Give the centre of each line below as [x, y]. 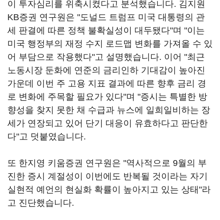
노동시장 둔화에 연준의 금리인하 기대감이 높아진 [106, 70]
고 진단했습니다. [42, 203]
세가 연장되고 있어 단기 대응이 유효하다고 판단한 [108, 123]
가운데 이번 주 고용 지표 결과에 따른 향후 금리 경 [107, 83]
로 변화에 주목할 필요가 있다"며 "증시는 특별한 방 [107, 97]
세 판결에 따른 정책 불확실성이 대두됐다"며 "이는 [106, 30]
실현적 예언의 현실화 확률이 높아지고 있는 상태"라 [109, 190]
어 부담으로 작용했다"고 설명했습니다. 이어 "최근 [106, 57]
